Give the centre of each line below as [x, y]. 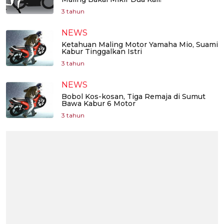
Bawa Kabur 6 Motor [98, 104]
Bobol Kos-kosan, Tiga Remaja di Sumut [133, 97]
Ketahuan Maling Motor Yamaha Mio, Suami [140, 45]
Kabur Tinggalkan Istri [102, 52]
